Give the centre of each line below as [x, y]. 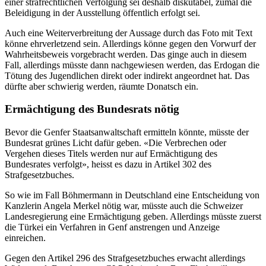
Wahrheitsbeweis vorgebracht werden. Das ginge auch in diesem [126, 54]
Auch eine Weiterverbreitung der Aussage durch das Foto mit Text [129, 33]
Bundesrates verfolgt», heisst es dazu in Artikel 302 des [108, 164]
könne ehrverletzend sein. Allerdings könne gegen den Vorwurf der [130, 43]
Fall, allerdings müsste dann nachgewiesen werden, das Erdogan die [132, 65]
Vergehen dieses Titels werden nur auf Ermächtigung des [111, 154]
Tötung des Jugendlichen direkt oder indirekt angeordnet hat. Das [127, 75]
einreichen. [25, 238]
